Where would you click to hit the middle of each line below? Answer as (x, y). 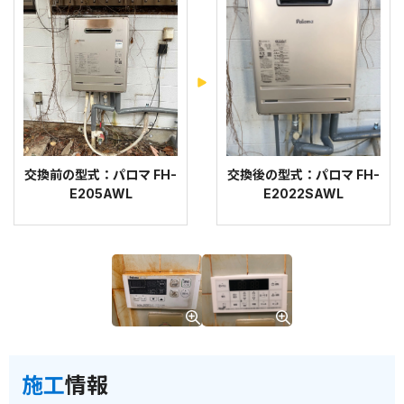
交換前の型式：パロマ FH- (101, 174)
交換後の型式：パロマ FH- (303, 174)
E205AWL (101, 193)
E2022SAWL (303, 193)
